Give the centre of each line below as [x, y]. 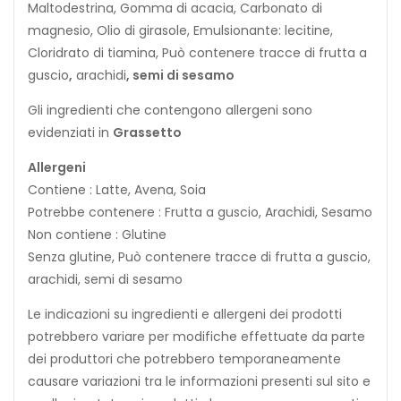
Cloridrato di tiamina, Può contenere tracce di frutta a [197, 53]
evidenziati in [70, 133]
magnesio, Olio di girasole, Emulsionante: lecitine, [180, 31]
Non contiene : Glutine [97, 235]
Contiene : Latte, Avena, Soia [117, 190]
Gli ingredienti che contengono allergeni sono [170, 111]
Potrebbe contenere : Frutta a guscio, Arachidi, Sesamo [200, 213]
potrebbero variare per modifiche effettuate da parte [196, 337]
